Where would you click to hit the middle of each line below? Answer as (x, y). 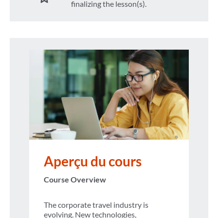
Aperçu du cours (93, 161)
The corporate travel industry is (96, 204)
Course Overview (75, 179)
